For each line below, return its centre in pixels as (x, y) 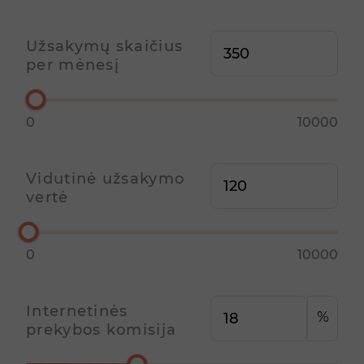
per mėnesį (73, 65)
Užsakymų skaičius (105, 46)
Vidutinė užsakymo (106, 178)
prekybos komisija (102, 329)
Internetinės (77, 311)
